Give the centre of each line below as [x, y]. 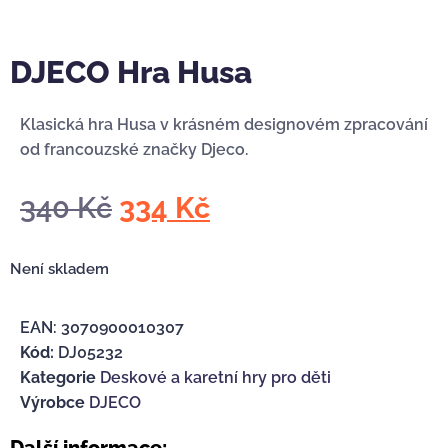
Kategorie [58, 378]
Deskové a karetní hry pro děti [215, 378]
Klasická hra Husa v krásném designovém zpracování [224, 125]
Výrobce [52, 403]
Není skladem [59, 268]
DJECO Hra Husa [131, 72]
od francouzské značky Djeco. [134, 150]
